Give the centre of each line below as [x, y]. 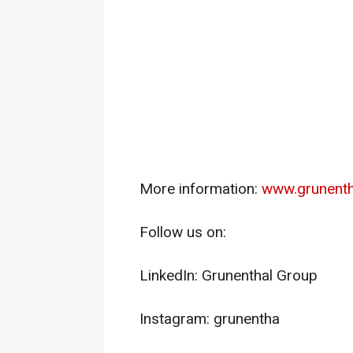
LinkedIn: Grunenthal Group [229, 276]
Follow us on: [183, 232]
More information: [201, 189]
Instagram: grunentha [210, 319]
